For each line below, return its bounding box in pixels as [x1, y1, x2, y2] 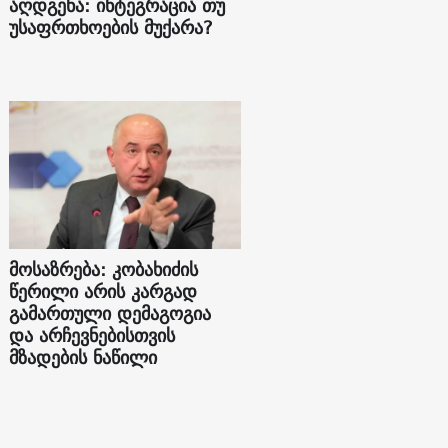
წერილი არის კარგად [9, 275, 198, 307]
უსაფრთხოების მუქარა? [9, 11, 214, 43]
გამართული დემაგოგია [9, 297, 212, 329]
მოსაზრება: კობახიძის [9, 253, 199, 285]
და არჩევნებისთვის [9, 319, 176, 351]
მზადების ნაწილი [9, 341, 158, 373]
